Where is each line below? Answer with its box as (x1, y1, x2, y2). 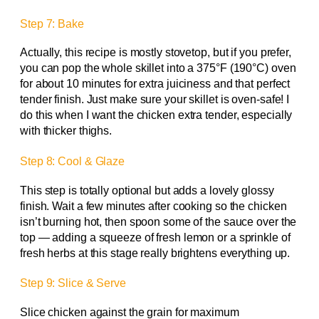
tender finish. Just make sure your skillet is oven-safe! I (20, 93, 290, 106)
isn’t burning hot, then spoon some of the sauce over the (20, 215, 297, 228)
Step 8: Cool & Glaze (20, 155, 125, 168)
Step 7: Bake (20, 16, 84, 30)
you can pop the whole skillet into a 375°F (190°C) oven (20, 62, 296, 75)
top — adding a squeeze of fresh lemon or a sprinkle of (20, 231, 291, 244)
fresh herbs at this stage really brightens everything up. (20, 246, 291, 259)
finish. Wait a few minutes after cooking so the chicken (20, 199, 287, 212)
